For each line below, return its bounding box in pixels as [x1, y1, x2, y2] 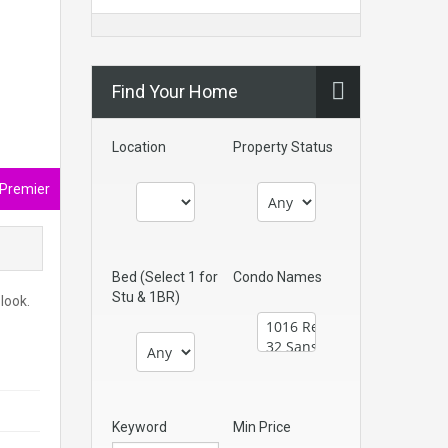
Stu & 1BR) [112, 289, 180, 305]
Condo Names [233, 269, 322, 285]
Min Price [233, 419, 291, 435]
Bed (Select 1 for [112, 269, 218, 285]
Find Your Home [112, 81, 238, 102]
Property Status [233, 139, 333, 155]
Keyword [112, 419, 167, 435]
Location [112, 139, 166, 155]
